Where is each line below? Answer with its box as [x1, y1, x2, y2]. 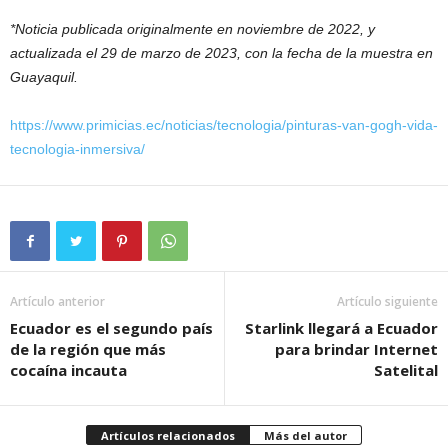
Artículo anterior [10, 292, 105, 310]
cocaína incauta [10, 359, 127, 380]
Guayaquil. [10, 68, 78, 85]
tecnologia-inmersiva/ [10, 140, 145, 157]
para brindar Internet [275, 338, 438, 359]
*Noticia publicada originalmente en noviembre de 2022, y [10, 20, 375, 37]
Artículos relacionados [101, 427, 235, 443]
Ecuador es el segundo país [10, 317, 213, 338]
